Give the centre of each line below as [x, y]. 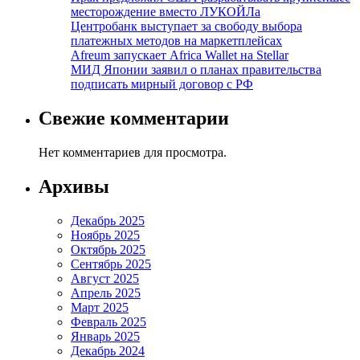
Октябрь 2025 [108, 249]
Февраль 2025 [108, 321]
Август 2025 [105, 278]
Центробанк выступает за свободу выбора [186, 27]
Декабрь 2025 [108, 220]
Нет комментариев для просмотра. [133, 152]
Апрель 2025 [106, 292]
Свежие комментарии [134, 118]
